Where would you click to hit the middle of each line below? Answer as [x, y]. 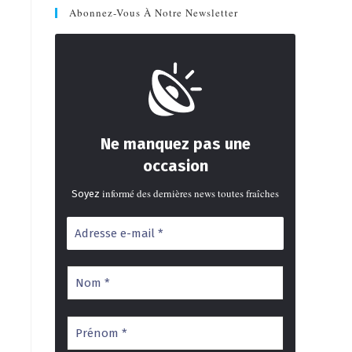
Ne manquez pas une [175, 144]
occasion [175, 166]
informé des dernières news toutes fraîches [191, 193]
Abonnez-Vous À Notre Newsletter [154, 13]
